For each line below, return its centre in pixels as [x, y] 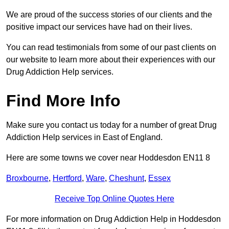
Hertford [67, 178]
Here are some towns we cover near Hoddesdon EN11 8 [108, 158]
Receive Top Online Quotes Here [114, 199]
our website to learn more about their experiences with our [111, 60]
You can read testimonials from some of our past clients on [111, 48]
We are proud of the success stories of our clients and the [109, 15]
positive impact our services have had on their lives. [99, 27]
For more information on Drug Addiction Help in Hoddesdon [113, 219]
